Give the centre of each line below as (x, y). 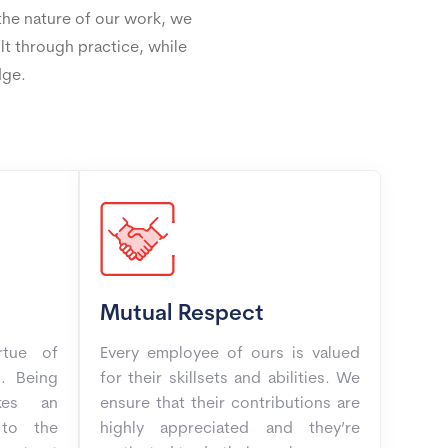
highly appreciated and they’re (229, 429)
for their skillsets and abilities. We (229, 379)
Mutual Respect (181, 314)
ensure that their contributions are (229, 404)
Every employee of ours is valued (229, 354)
